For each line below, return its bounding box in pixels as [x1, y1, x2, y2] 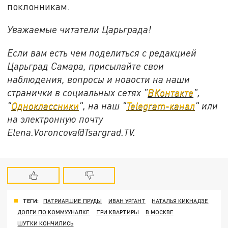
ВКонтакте [148, 87, 194, 99]
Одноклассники [11, 100, 79, 112]
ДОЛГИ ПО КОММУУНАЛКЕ [17, 208, 90, 215]
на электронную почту [7, 113, 103, 125]
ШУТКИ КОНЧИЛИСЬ [17, 219, 74, 226]
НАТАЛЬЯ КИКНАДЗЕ [152, 197, 209, 204]
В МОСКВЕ [145, 208, 174, 215]
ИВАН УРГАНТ [108, 197, 146, 204]
